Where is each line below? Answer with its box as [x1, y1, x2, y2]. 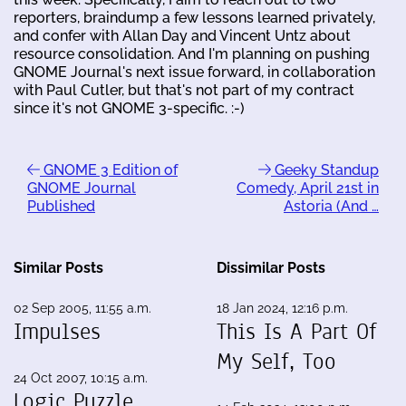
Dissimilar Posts [217, 258, 325, 276]
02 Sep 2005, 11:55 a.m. [14, 300, 151, 315]
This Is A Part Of [217, 315, 377, 347]
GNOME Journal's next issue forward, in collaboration [14, 63, 375, 81]
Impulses [14, 315, 101, 347]
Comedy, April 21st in [237, 179, 379, 197]
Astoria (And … [284, 197, 379, 215]
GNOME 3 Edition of [40, 160, 178, 179]
